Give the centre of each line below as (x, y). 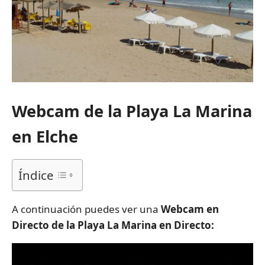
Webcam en (190, 209)
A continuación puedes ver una (86, 209)
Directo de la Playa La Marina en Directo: (113, 225)
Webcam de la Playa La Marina (132, 111)
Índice (36, 175)
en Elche (45, 137)
